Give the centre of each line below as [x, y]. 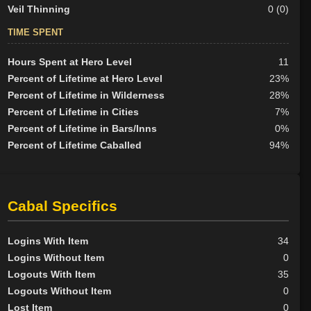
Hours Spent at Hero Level [69, 62]
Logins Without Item [56, 257]
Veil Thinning [39, 9]
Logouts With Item [51, 274]
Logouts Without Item [59, 291]
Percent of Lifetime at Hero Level [85, 79]
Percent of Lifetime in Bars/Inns [82, 129]
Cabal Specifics [62, 205]
